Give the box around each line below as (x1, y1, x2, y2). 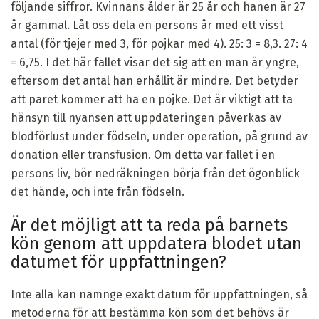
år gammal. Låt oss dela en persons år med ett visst (11, 19, 283, 33)
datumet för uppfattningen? (11, 252, 226, 273)
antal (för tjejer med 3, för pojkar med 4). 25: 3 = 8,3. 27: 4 (11, 37, 308, 51)
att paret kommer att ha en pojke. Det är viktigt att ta (11, 93, 293, 107)
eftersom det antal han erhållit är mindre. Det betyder (11, 74, 298, 88)
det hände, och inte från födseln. (11, 185, 184, 199)
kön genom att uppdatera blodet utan (11, 234, 302, 254)
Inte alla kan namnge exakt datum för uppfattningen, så (11, 288, 308, 302)
